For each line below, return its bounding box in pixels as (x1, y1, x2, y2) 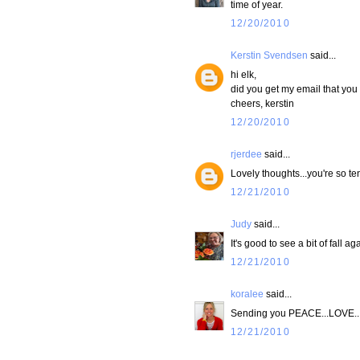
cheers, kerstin (231, 98, 294, 109)
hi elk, (231, 69, 256, 80)
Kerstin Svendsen (231, 50, 308, 61)
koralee (231, 288, 264, 300)
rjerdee (231, 149, 262, 160)
